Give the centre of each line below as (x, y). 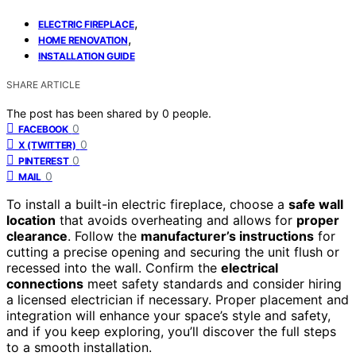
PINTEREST (44, 161)
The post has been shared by (84, 113)
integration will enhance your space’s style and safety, (168, 315)
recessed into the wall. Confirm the (114, 267)
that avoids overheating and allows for (176, 220)
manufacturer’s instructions (227, 236)
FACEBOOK (43, 129)
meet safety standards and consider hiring (213, 283)
